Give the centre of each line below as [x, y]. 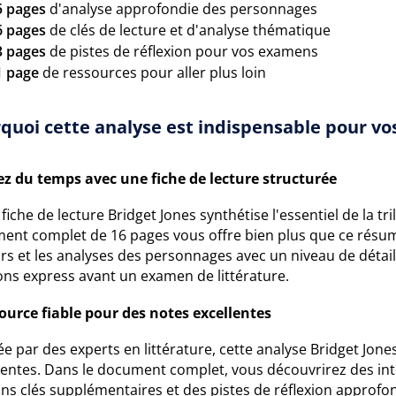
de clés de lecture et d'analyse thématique [188, 30]
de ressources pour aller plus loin [152, 72]
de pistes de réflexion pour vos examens [182, 51]
